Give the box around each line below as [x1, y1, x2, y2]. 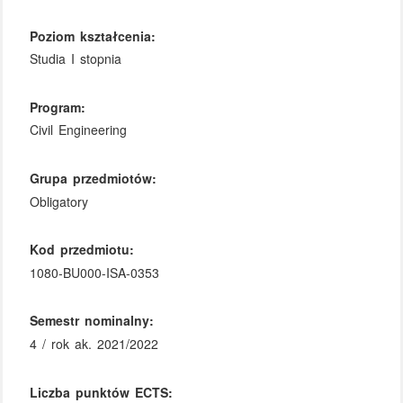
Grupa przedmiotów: [30, 168, 157, 187]
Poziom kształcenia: [30, 26, 157, 45]
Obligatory [30, 192, 89, 210]
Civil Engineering [30, 121, 128, 139]
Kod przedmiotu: [30, 240, 135, 259]
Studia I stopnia [30, 49, 122, 68]
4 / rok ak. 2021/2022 [30, 334, 159, 353]
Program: [30, 97, 86, 116]
